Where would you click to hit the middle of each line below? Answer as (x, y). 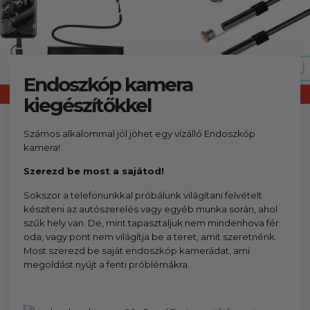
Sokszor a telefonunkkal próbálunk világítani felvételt (143, 195)
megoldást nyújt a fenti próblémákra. (107, 264)
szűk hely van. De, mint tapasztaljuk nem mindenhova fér (152, 222)
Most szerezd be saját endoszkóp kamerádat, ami (137, 250)
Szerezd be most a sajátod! (94, 171)
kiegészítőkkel (88, 105)
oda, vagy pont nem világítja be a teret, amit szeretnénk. (151, 236)
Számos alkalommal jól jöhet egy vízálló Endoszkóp (140, 133)
